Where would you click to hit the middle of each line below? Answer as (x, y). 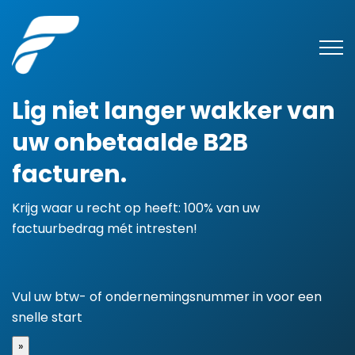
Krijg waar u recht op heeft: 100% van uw (136, 208)
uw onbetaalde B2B (130, 143)
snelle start (47, 317)
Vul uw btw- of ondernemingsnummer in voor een (167, 297)
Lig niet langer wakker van (174, 111)
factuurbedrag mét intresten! (105, 229)
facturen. (69, 174)
